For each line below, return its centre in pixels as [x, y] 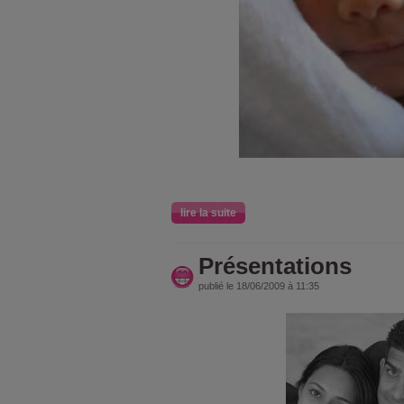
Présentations [275, 266]
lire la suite [208, 213]
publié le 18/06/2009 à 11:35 [259, 286]
